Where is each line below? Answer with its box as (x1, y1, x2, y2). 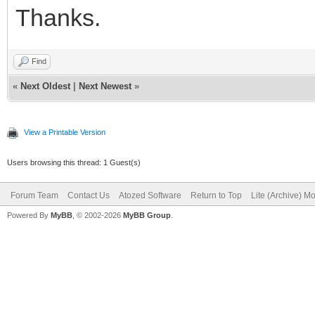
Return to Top (191, 190, 242, 200)
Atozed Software (119, 190, 181, 200)
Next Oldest (20, 80, 70, 91)
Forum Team (11, 190, 58, 200)
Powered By (7, 210, 51, 219)
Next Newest (79, 80, 131, 91)
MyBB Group (123, 210, 171, 219)
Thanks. (15, 4, 101, 31)
